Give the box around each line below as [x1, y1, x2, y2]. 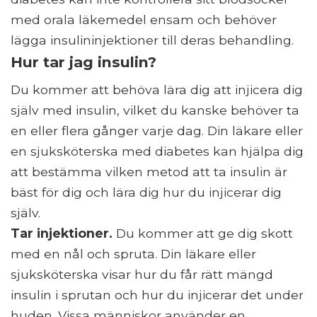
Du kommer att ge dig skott [113, 225, 293, 241]
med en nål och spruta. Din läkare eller [11, 246, 256, 261]
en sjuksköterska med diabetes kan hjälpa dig [11, 143, 304, 158]
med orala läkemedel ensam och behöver [11, 11, 277, 27]
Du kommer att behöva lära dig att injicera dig [11, 81, 303, 97]
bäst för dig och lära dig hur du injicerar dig [11, 184, 282, 200]
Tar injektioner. [11, 225, 113, 241]
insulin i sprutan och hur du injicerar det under [11, 287, 304, 302]
